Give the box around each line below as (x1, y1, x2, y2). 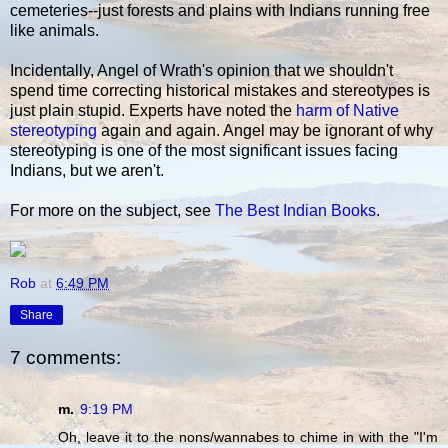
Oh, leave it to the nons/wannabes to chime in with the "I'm (58, 429, 438, 446)
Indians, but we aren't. (10, 162, 164, 180)
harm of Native (296, 102, 399, 120)
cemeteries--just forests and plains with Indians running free (10, 2, 430, 20)
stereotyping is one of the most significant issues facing (10, 142, 398, 160)
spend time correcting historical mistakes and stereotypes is (10, 82, 430, 100)
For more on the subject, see (10, 202, 215, 220)
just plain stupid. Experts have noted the (10, 102, 296, 120)
